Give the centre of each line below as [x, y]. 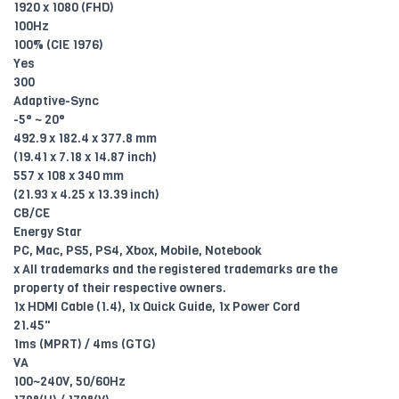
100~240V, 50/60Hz [69, 382]
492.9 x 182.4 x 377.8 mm [85, 139]
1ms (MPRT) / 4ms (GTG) [85, 345]
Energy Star [48, 232]
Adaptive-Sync [56, 102]
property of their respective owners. [120, 289]
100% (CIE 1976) [58, 45]
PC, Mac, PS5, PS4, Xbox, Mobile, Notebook [138, 251]
